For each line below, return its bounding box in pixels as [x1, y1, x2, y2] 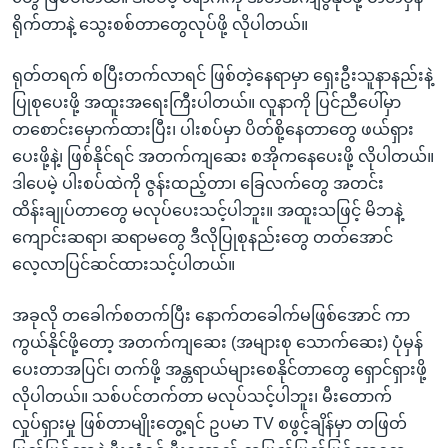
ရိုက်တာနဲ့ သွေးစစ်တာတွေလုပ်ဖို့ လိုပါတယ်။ [12, 15, 308, 33]
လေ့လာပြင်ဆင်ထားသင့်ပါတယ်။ [12, 255, 235, 273]
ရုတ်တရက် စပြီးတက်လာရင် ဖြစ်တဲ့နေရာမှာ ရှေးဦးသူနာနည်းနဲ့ [12, 66, 433, 84]
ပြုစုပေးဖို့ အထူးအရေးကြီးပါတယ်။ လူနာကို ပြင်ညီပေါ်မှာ [12, 93, 401, 111]
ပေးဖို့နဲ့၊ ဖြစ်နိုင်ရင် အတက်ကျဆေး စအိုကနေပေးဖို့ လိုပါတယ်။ [12, 147, 434, 165]
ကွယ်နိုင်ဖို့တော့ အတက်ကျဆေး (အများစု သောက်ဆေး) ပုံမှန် [12, 333, 423, 351]
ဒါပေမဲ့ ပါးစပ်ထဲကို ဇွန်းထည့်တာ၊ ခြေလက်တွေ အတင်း [12, 174, 384, 192]
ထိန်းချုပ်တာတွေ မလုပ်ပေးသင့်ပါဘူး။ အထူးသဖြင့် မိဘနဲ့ [12, 201, 403, 219]
